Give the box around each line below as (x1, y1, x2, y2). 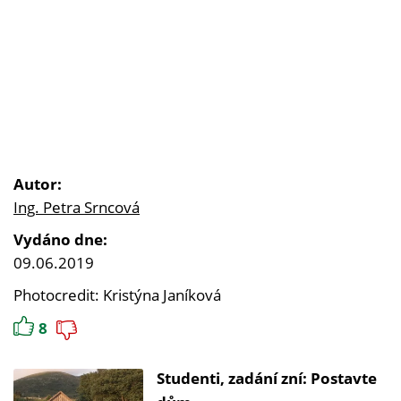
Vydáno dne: (13, 229, 107, 251)
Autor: (13, 174, 62, 195)
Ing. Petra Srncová (13, 197, 140, 218)
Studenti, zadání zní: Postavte (157, 368, 377, 389)
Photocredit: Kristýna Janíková (13, 285, 221, 306)
